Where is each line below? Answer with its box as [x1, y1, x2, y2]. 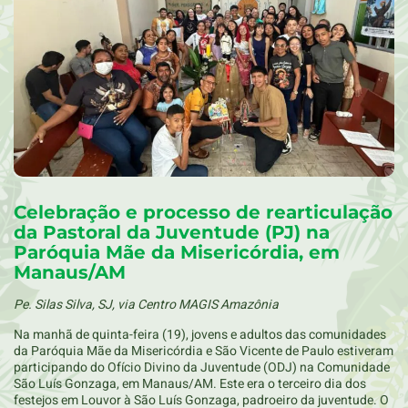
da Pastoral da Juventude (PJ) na [14, 221, 330, 244]
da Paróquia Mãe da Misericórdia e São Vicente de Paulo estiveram [14, 341, 393, 361]
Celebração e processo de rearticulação [14, 201, 393, 224]
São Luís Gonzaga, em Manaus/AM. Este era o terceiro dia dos [14, 373, 366, 393]
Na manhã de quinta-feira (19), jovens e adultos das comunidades [14, 324, 386, 344]
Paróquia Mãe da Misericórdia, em [14, 241, 340, 264]
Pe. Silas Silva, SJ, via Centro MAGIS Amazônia [14, 295, 279, 315]
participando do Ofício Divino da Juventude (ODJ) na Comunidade [14, 357, 390, 377]
